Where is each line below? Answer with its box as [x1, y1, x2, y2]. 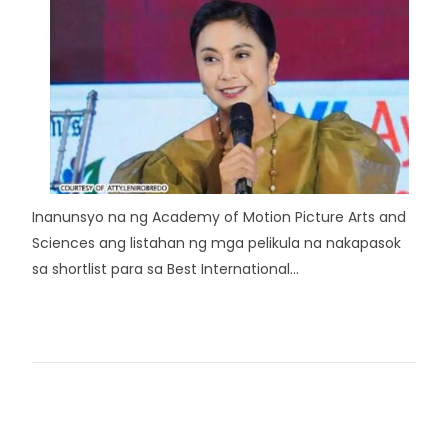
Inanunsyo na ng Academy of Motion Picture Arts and [32, 207, 406, 227]
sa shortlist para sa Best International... [32, 259, 299, 279]
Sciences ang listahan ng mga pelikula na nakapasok [32, 233, 401, 253]
